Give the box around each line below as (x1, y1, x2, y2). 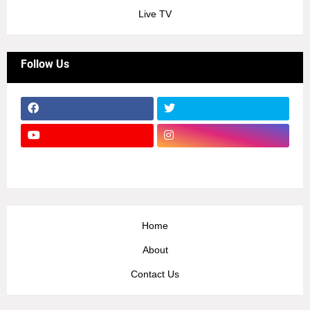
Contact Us (131, 268, 179, 280)
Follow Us (21, 57, 69, 71)
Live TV (138, 8, 172, 19)
